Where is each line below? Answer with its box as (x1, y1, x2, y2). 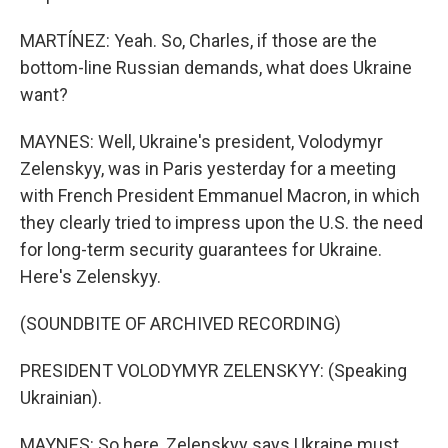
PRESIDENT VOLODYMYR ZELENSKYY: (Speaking (20, 360, 407, 381)
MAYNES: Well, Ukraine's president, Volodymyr (20, 131, 383, 152)
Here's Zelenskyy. (20, 266, 161, 287)
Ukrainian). (20, 387, 102, 408)
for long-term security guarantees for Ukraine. (20, 239, 382, 260)
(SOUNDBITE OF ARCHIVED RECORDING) (20, 313, 341, 334)
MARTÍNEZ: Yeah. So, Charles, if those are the (20, 30, 377, 51)
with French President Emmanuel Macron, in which (20, 185, 420, 206)
